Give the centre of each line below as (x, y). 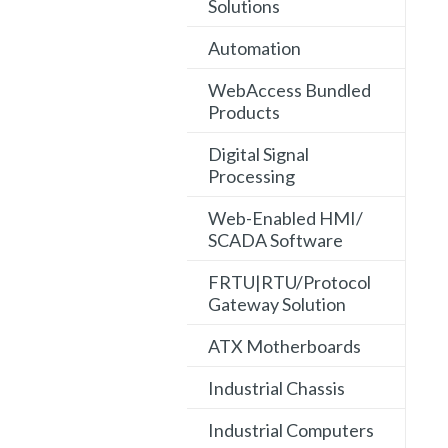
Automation (254, 48)
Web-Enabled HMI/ (285, 218)
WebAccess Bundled (289, 90)
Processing (251, 176)
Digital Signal (258, 154)
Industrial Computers (291, 430)
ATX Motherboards (284, 346)
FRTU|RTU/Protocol (289, 282)
